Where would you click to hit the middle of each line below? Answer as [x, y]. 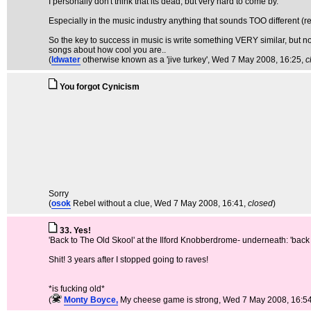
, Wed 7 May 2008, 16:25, [257, 60]
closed [260, 204]
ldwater [66, 60]
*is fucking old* [77, 289]
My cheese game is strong [169, 300]
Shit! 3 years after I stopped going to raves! [128, 260]
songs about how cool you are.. [107, 50]
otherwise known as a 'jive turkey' [145, 60]
